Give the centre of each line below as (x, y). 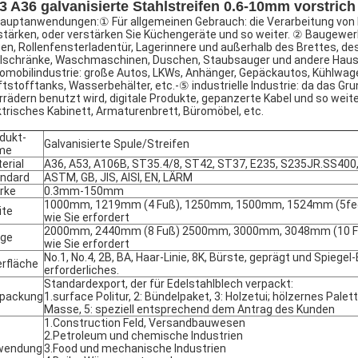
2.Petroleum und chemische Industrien (143, 336)
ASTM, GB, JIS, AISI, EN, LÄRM (118, 177)
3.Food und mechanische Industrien (135, 348)
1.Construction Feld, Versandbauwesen (145, 323)
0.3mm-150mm (84, 191)
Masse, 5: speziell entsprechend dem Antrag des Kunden (189, 309)
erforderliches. (82, 270)
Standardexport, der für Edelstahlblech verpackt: (169, 284)
